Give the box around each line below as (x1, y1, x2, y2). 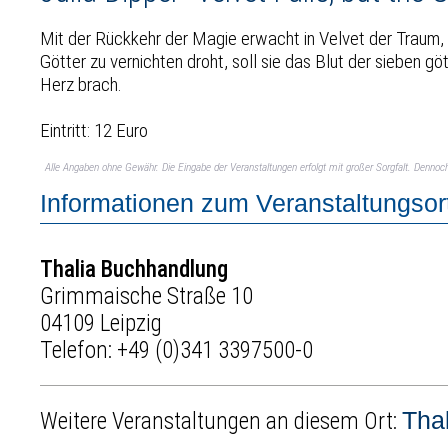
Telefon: (40, 336, 118, 364)
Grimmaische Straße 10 (40, 282, 254, 310)
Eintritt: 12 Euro (40, 118, 149, 142)
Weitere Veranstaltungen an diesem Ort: (40, 408, 403, 436)
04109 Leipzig (40, 309, 163, 337)
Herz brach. (40, 72, 123, 96)
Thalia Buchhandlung (40, 255, 229, 283)
